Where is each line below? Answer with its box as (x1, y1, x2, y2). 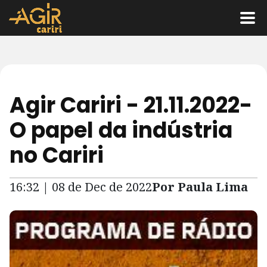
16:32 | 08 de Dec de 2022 (10, 179, 152, 195)
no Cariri (10, 140, 104, 170)
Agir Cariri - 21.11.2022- (10, 90, 252, 120)
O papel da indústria (10, 115, 232, 145)
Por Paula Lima (152, 179, 248, 195)
